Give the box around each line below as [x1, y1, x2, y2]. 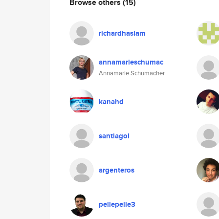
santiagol [99, 131, 130, 141]
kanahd [99, 96, 124, 107]
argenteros [99, 165, 134, 175]
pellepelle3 [99, 199, 135, 210]
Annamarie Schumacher [99, 68, 165, 78]
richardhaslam [99, 28, 146, 39]
